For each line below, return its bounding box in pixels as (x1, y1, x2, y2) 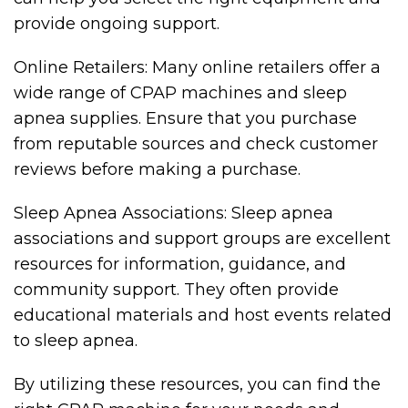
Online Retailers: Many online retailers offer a (14, 57, 381, 77)
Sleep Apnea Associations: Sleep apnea (14, 203, 333, 223)
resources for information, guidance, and (14, 254, 346, 274)
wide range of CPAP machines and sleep (14, 83, 347, 103)
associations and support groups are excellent (14, 229, 391, 249)
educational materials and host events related (14, 305, 392, 325)
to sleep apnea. (14, 331, 138, 351)
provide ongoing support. (14, 14, 219, 34)
